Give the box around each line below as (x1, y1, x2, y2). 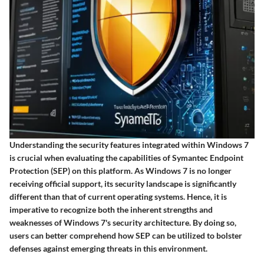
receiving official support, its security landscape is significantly (9, 179, 236, 189)
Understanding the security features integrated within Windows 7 (9, 140, 249, 150)
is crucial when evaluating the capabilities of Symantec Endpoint (9, 153, 243, 163)
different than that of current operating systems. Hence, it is (9, 192, 227, 202)
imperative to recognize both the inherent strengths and (9, 204, 213, 215)
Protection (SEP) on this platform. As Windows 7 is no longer (9, 166, 232, 176)
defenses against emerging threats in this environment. (9, 243, 207, 254)
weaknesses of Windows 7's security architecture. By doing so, (9, 217, 236, 228)
